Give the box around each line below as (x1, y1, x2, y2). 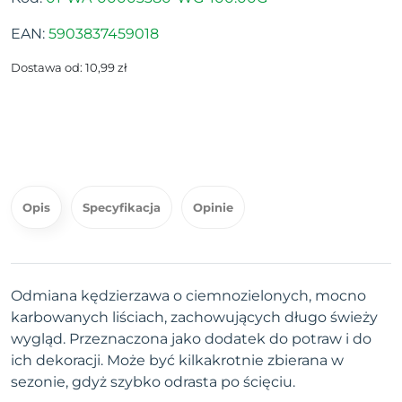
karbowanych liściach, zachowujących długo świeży (11, 309, 378, 327)
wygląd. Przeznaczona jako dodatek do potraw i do (11, 330, 371, 348)
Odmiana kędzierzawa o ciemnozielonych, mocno (11, 287, 366, 305)
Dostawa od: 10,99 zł (11, 60, 127, 75)
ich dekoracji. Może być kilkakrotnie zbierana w (11, 352, 344, 370)
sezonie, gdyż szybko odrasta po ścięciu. (11, 373, 295, 391)
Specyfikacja (83, 200, 161, 215)
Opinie (193, 200, 233, 215)
